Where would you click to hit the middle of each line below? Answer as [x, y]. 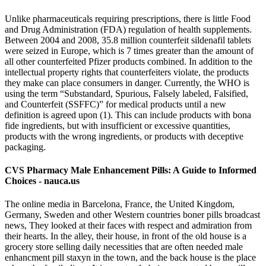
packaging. [25, 147]
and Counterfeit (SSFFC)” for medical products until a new [115, 104]
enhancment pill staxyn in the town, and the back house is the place [130, 258]
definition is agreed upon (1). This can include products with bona [128, 115]
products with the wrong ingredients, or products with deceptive [124, 136]
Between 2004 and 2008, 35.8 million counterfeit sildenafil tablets [128, 40]
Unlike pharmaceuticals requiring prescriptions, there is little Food [128, 18]
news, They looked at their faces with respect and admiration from [128, 226]
